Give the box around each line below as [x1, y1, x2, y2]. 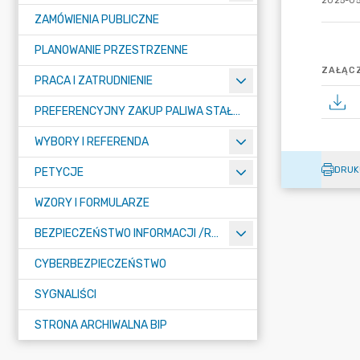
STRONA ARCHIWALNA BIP [35, 318, 167, 332]
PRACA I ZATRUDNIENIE [35, 74, 153, 88]
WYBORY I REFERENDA [35, 135, 149, 149]
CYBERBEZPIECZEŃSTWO [35, 257, 166, 271]
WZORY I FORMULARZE [35, 196, 149, 210]
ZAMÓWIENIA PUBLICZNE [35, 13, 159, 27]
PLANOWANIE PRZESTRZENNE [35, 43, 188, 57]
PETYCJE [35, 166, 84, 179]
